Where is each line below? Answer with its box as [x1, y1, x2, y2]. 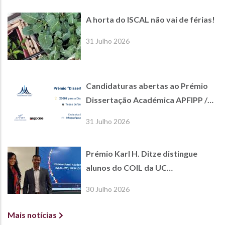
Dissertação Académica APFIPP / [86, 95, 207, 105]
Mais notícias [8, 210, 57, 220]
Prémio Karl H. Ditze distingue [86, 149, 197, 159]
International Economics [86, 177, 176, 187]
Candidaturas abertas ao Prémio [86, 81, 208, 91]
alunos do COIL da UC [86, 163, 167, 173]
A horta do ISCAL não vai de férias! [86, 15, 215, 25]
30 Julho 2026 [86, 185, 130, 194]
